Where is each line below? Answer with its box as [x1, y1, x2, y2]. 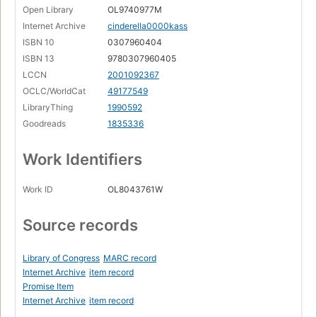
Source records [23, 216, 138, 235]
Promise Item [23, 281, 74, 292]
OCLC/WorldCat [23, 86, 86, 97]
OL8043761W [108, 184, 163, 195]
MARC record [103, 253, 156, 264]
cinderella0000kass [108, 21, 188, 32]
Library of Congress [23, 253, 100, 264]
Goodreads [23, 118, 66, 129]
